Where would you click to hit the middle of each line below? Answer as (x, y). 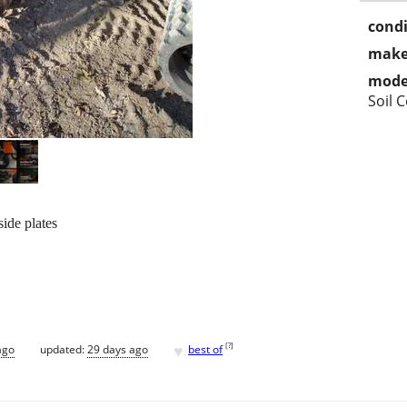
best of (205, 349)
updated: (64, 349)
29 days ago (118, 349)
